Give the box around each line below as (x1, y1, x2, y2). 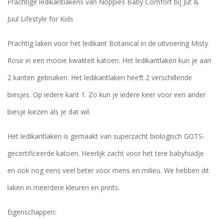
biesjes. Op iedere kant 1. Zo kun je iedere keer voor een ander (7, 89, 206, 99)
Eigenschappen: (7, 207, 56, 217)
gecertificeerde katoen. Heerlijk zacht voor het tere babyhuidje (7, 148, 204, 158)
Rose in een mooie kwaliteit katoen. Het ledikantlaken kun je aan (7, 55, 211, 65)
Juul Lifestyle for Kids (7, 14, 73, 23)
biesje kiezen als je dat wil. (7, 107, 90, 116)
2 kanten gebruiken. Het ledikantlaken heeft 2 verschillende (7, 72, 192, 82)
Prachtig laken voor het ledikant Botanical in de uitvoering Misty (7, 38, 208, 48)
